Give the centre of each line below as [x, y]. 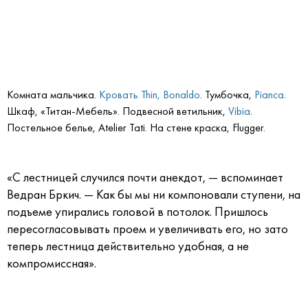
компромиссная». [52, 264]
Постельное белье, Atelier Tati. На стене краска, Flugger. [136, 128]
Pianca [269, 95]
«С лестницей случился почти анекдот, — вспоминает [145, 178]
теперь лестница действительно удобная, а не [128, 246]
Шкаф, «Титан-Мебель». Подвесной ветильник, [118, 111]
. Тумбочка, [227, 95]
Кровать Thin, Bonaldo [150, 95]
